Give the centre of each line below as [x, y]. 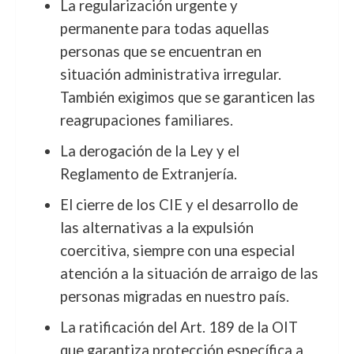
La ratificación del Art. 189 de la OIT [179, 327]
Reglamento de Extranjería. [148, 174]
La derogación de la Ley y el [149, 151]
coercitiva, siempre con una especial [177, 250]
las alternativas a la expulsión [156, 228]
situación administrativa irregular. [170, 74]
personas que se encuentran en [160, 51]
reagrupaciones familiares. [146, 120]
